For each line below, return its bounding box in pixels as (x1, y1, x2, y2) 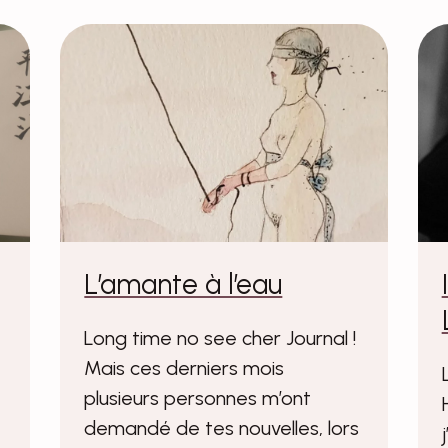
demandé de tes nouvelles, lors (84, 416, 360, 441)
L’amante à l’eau (84, 267, 283, 302)
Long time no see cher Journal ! (84, 326, 357, 351)
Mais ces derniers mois (84, 356, 285, 381)
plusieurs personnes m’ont (84, 386, 312, 411)
